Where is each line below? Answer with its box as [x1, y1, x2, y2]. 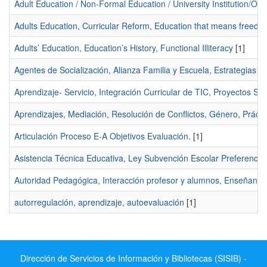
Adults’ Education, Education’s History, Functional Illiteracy [14, 42, 233, 54]
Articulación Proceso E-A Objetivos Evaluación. [14, 130, 191, 142]
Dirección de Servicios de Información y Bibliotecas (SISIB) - [20, 252, 247, 264]
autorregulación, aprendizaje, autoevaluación [14, 196, 184, 208]
